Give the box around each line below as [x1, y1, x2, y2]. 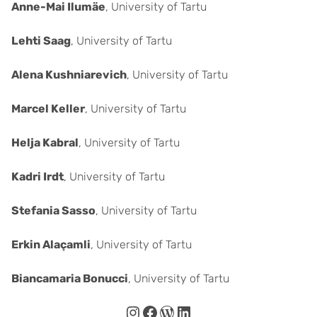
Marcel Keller [11, 102, 85, 115]
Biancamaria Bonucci [11, 272, 128, 285]
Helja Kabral [11, 136, 79, 149]
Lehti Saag [11, 34, 71, 47]
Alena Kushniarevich [11, 68, 127, 81]
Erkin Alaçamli [11, 238, 91, 251]
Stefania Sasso [11, 204, 96, 217]
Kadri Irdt [11, 170, 64, 183]
